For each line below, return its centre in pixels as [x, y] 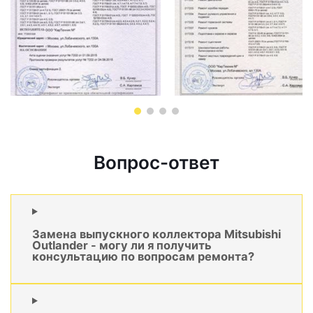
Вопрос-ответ [156, 163]
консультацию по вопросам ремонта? [143, 256]
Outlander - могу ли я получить [122, 245]
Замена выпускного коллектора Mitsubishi [156, 234]
